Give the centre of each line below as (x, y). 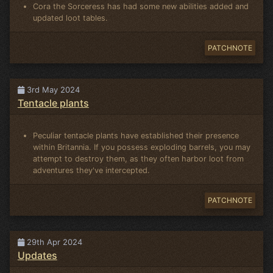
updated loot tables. (71, 18)
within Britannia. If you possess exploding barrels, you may (142, 147)
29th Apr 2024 (53, 242)
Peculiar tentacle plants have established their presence (136, 136)
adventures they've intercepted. (92, 171)
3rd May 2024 (52, 89)
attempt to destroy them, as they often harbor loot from (139, 159)
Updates (37, 256)
